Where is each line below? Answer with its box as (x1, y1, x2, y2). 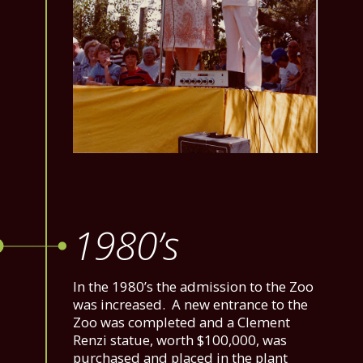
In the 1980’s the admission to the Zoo (73, 277, 314, 297)
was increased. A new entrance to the (73, 295, 308, 314)
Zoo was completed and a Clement (73, 313, 290, 332)
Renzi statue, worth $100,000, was (73, 331, 287, 350)
